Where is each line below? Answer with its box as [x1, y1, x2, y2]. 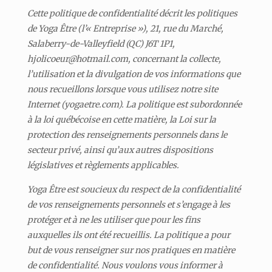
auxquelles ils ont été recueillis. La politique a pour [27, 229, 230, 240]
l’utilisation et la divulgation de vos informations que [27, 68, 240, 80]
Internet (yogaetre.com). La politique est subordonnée [27, 98, 242, 110]
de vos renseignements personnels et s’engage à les [27, 199, 230, 210]
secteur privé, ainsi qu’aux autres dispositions [27, 144, 213, 155]
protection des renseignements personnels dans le [27, 129, 227, 140]
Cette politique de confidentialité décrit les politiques [27, 7, 237, 19]
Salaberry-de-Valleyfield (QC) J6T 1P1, [27, 38, 175, 49]
